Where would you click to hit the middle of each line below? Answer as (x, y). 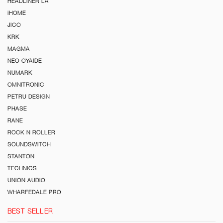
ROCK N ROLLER (31, 133)
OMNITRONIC (26, 85)
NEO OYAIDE (25, 61)
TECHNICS (22, 168)
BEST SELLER (30, 212)
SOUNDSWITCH (29, 145)
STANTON (21, 157)
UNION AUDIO (26, 180)
